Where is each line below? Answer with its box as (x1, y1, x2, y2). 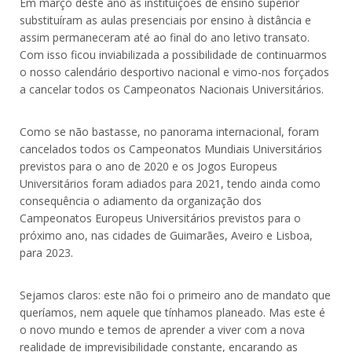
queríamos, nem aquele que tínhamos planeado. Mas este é (20, 305, 325, 321)
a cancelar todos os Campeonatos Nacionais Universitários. (20, 82, 324, 97)
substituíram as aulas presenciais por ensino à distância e (20, 13, 311, 28)
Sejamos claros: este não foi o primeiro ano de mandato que (20, 288, 331, 303)
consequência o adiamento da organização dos (20, 193, 262, 209)
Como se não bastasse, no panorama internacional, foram (20, 124, 319, 140)
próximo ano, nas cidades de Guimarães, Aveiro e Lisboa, (20, 228, 313, 244)
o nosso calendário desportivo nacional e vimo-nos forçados (20, 64, 329, 80)
